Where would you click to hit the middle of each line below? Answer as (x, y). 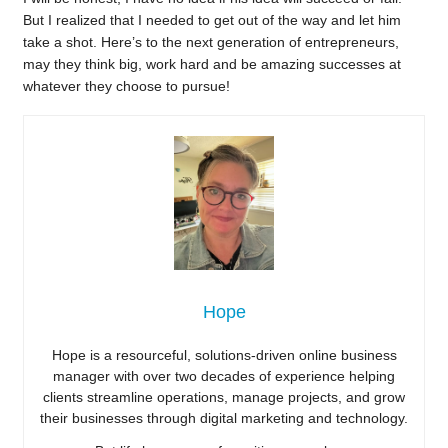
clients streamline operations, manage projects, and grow (224, 396)
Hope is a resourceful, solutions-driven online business (224, 354)
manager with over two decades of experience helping (224, 375)
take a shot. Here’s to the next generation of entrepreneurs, (210, 42)
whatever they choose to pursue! (126, 86)
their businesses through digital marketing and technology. (224, 417)
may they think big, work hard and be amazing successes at (211, 64)
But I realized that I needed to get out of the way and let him (211, 20)
